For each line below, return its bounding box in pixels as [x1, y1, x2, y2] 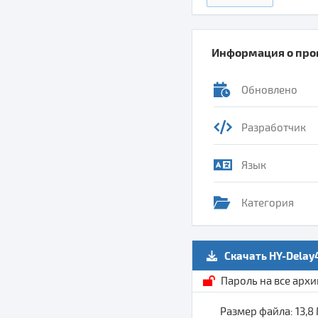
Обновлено [241, 83, 297, 97]
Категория [241, 196, 294, 209]
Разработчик [241, 121, 306, 134]
